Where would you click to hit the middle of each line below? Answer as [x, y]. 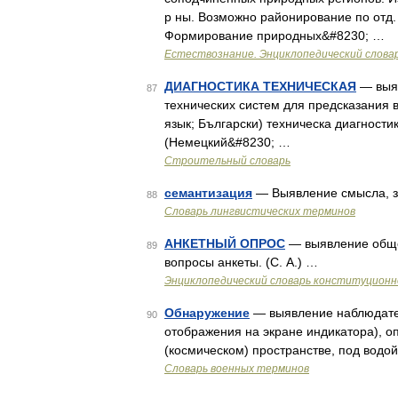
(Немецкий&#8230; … [227, 142]
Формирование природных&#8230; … [275, 36]
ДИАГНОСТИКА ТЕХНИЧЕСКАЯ [260, 86]
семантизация [208, 193]
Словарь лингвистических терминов [260, 211]
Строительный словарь [227, 161]
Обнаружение [207, 313]
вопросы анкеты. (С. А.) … [241, 262]
